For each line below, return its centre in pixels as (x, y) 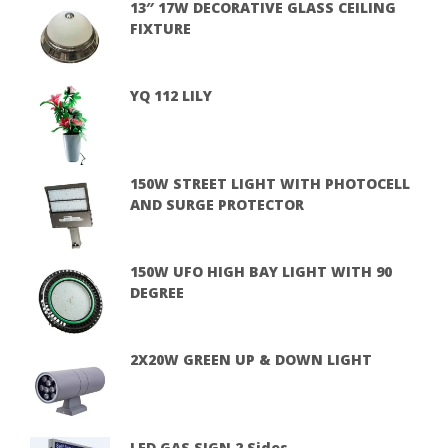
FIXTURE (160, 28)
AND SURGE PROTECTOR (217, 204)
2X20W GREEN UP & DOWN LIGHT (251, 359)
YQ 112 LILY (171, 95)
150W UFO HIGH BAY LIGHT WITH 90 (261, 271)
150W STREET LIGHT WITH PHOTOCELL (270, 183)
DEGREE (157, 292)
